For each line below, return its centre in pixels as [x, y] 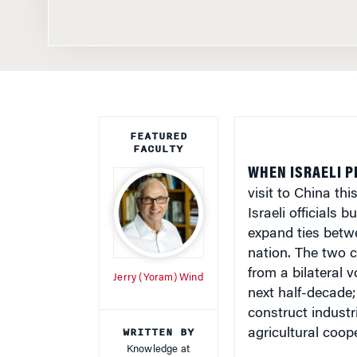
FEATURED [158, 123]
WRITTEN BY [158, 319]
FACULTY [158, 135]
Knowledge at [158, 336]
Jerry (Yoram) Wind [158, 264]
